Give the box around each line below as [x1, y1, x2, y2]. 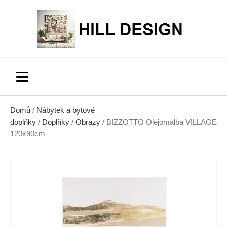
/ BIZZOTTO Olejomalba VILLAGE [100, 118, 217, 126]
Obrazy [75, 118, 100, 126]
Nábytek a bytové [36, 106, 95, 115]
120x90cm [10, 130, 45, 138]
